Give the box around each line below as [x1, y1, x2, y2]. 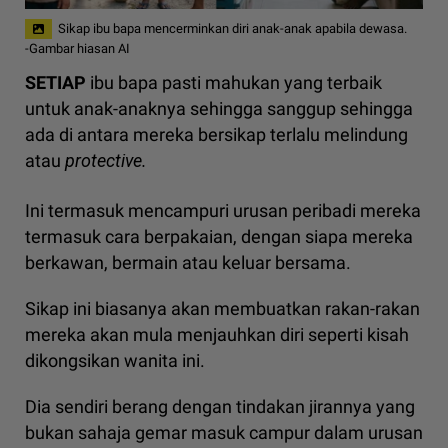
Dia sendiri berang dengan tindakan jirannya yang [25, 396, 415, 418]
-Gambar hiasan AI [25, 40, 130, 56]
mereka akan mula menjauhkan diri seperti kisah [25, 324, 409, 346]
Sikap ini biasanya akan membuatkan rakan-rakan [25, 298, 420, 320]
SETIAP [25, 72, 90, 94]
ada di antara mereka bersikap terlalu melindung [25, 124, 408, 146]
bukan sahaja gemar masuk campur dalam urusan [25, 422, 423, 444]
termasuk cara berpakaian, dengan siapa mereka [25, 226, 413, 248]
